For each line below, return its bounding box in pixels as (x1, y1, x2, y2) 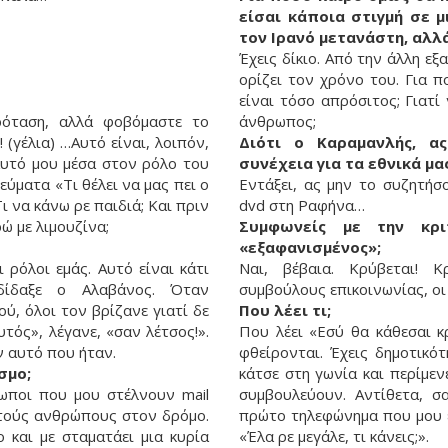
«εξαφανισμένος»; (239, 237, 381, 258)
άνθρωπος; (239, 111, 316, 132)
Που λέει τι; (239, 300, 331, 321)
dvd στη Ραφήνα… (239, 195, 365, 216)
